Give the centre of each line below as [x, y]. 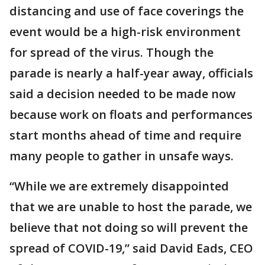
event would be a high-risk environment [125, 32]
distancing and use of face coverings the [127, 11]
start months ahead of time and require [125, 135]
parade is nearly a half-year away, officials [131, 73]
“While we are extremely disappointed [119, 186]
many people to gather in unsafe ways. [122, 156]
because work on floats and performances [131, 115]
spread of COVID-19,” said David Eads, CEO [131, 248]
